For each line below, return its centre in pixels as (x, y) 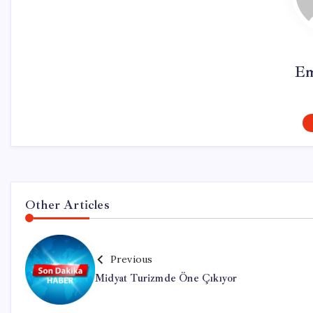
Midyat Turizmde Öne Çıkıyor (166, 278)
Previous (131, 259)
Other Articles (67, 205)
